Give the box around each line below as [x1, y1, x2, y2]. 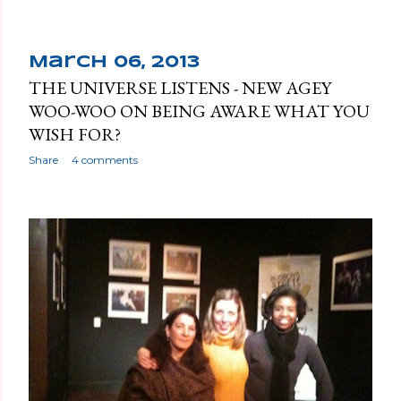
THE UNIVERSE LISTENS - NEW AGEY [29, 75, 331, 99]
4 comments [72, 152, 138, 166]
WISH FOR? [29, 122, 121, 146]
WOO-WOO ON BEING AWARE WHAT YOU [29, 98, 370, 123]
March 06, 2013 [29, 54, 200, 71]
